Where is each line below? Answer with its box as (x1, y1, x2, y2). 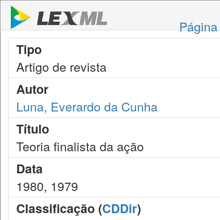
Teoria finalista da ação (16, 137, 144, 155)
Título (16, 120, 49, 137)
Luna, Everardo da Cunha (16, 97, 158, 115)
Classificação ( (16, 199, 102, 217)
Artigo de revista (16, 57, 107, 75)
